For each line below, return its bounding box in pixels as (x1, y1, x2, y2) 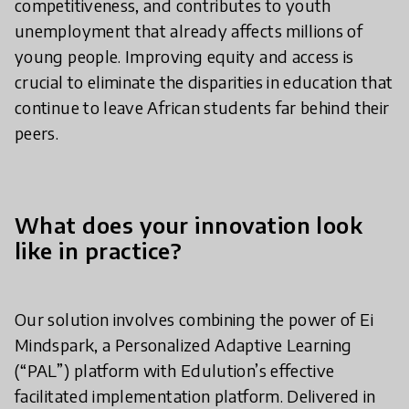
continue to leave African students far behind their (15, 97, 390, 118)
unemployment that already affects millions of (15, 20, 363, 41)
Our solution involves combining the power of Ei (15, 309, 373, 330)
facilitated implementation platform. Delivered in (15, 385, 376, 406)
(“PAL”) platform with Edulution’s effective (15, 360, 335, 381)
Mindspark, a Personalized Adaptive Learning (15, 334, 352, 355)
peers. (15, 122, 59, 143)
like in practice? (15, 236, 183, 264)
